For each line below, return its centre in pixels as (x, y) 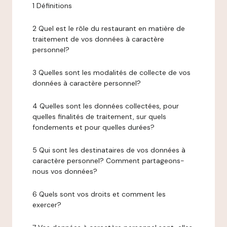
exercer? (47, 205)
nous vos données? (65, 171)
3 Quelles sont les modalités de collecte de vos (111, 72)
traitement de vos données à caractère (98, 39)
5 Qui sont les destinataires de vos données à (109, 150)
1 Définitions (52, 6)
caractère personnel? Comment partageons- (108, 161)
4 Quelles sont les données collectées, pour (106, 106)
